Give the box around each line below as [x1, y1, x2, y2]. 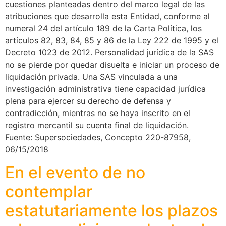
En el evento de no [5, 162, 145, 182]
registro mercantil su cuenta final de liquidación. [5, 120, 189, 131]
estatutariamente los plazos [5, 200, 218, 220]
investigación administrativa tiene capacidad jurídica [5, 84, 206, 94]
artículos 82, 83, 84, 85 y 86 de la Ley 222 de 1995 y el [5, 35, 218, 46]
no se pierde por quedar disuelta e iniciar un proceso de [5, 60, 219, 70]
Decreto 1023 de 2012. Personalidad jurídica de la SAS [5, 47, 214, 58]
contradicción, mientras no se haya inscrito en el [5, 108, 190, 119]
